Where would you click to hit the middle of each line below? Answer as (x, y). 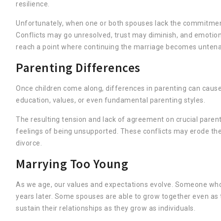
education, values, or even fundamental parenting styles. (110, 100)
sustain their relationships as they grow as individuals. (106, 208)
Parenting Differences (78, 67)
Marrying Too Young (72, 164)
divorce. (29, 143)
